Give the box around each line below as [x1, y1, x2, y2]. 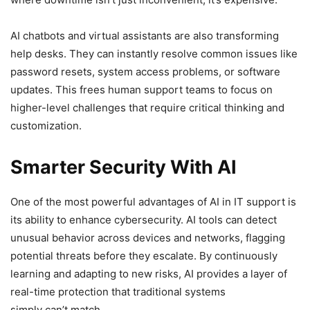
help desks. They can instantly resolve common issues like [10, 46, 298, 60]
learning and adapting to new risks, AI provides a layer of [10, 266, 287, 280]
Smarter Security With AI [10, 155, 241, 179]
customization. [10, 118, 84, 132]
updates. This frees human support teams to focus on [10, 82, 273, 96]
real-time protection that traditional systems [10, 284, 226, 298]
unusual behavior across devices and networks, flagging [10, 230, 285, 244]
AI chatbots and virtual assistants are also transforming [10, 28, 279, 42]
